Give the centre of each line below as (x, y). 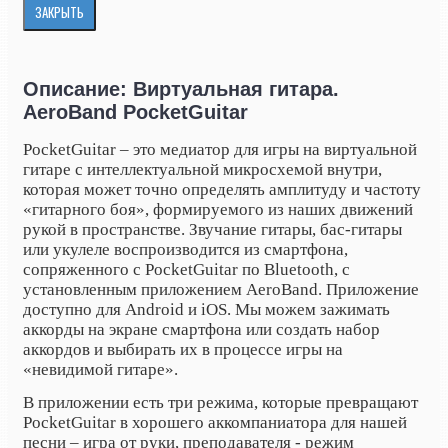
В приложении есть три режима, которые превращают (220, 402)
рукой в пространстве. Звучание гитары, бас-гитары (212, 229)
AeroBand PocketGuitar (135, 111)
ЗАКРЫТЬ (59, 12)
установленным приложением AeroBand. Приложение (221, 289)
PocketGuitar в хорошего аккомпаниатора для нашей (215, 422)
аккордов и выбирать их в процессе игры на (183, 349)
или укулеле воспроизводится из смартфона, (185, 249)
